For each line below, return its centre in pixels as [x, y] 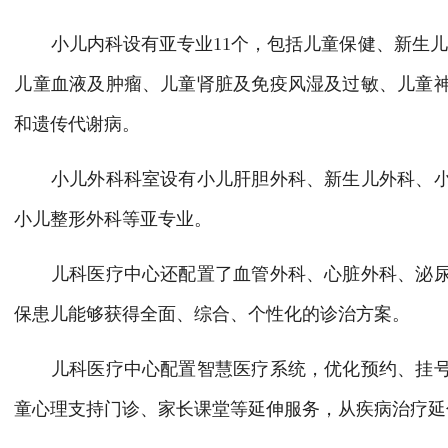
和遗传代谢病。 [77, 124]
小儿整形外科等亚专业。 [113, 219]
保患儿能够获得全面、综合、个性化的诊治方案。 [212, 314]
